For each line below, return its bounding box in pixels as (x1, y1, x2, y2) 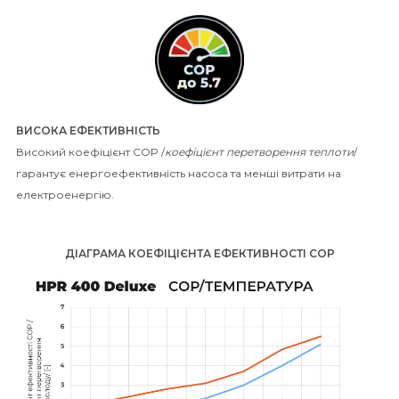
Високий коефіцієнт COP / (16, 144, 165, 159)
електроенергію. (16, 187, 114, 201)
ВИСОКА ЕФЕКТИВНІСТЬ (16, 123, 160, 137)
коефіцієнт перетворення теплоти (165, 144, 354, 159)
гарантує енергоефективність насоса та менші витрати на (16, 166, 341, 180)
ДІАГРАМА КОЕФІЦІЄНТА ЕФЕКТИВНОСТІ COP (64, 246, 335, 260)
